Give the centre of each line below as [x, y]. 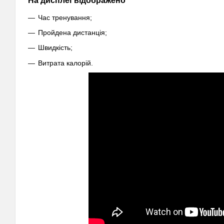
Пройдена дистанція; [72, 32]
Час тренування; [65, 17]
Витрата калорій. [65, 63]
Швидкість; [55, 48]
